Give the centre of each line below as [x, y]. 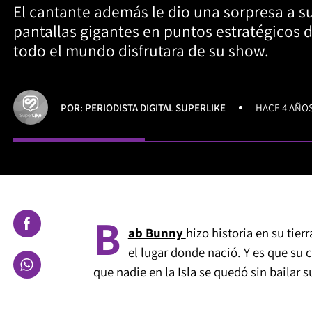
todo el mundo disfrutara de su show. [141, 51]
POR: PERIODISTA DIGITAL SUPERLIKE [143, 107]
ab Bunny [157, 232]
